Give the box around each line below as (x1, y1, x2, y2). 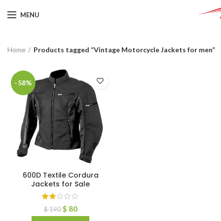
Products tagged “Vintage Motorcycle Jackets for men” (34, 45, 215, 54)
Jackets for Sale (31, 179, 90, 189)
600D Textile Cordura (22, 170, 99, 180)
